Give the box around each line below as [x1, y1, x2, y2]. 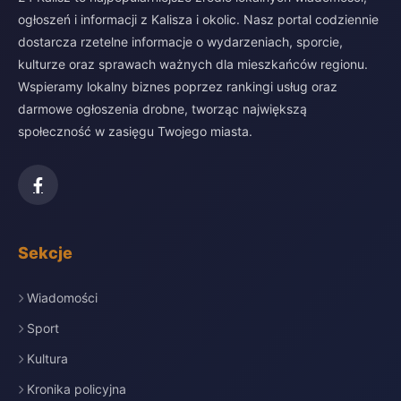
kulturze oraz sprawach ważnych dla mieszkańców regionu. [18, 56, 368, 72]
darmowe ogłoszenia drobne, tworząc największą [18, 101, 307, 116]
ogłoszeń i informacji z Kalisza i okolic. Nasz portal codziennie [18, 12, 379, 27]
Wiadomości [27, 290, 98, 305]
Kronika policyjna [27, 381, 126, 397]
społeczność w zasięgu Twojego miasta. [18, 124, 252, 139]
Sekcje [18, 243, 73, 262]
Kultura [27, 351, 68, 366]
